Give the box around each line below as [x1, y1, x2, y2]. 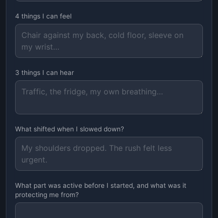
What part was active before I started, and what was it [15, 182, 186, 189]
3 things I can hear [15, 69, 74, 76]
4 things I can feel [15, 12, 72, 20]
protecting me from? [15, 191, 79, 199]
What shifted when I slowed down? [15, 125, 124, 133]
